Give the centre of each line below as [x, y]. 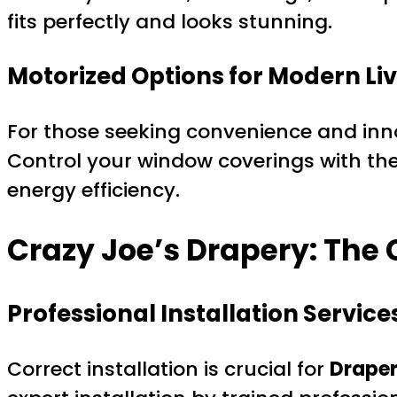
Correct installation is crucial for [168, 370]
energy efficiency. [93, 190]
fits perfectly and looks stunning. [170, 22]
